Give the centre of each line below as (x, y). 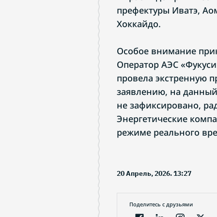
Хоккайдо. (139, 24)
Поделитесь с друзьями (161, 204)
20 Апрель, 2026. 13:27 (154, 173)
